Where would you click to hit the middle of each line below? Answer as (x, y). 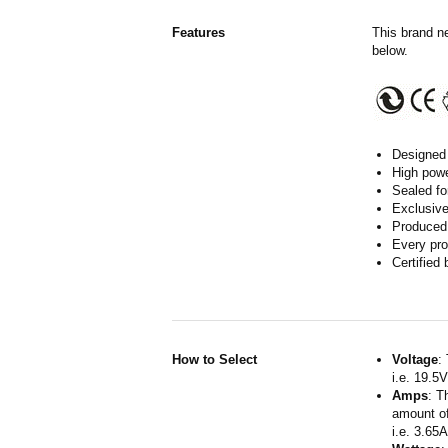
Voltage (415, 359)
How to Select (214, 359)
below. (390, 50)
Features (198, 32)
